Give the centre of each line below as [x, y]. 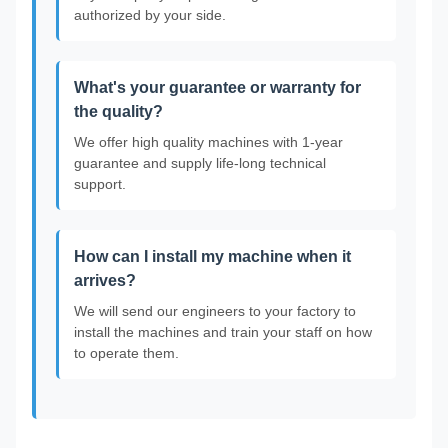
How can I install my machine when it [212, 256]
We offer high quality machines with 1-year [208, 142]
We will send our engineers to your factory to [215, 311]
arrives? [105, 280]
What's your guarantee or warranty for [217, 87]
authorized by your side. [150, 15]
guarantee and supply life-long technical [200, 163]
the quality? [118, 111]
